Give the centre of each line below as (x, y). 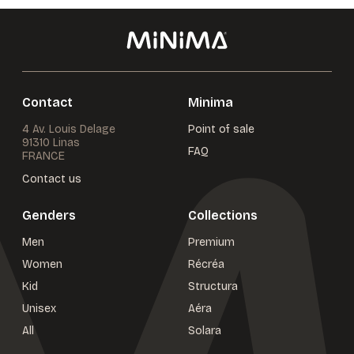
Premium (211, 242)
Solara (205, 331)
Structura (213, 286)
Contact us (52, 179)
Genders (49, 215)
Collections (223, 215)
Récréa (206, 264)
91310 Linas (51, 143)
